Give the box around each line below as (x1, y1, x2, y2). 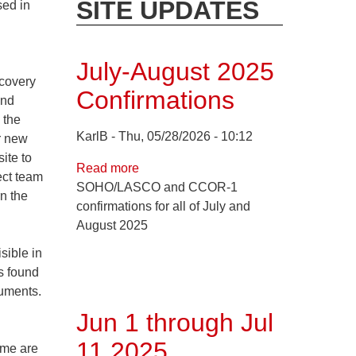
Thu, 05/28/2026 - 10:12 (118, 129, 253, 143)
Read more (76, 161, 139, 175)
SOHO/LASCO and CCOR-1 (76, 180, 238, 194)
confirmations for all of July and (76, 199, 250, 213)
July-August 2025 (76, 56, 274, 86)
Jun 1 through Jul (76, 308, 273, 337)
